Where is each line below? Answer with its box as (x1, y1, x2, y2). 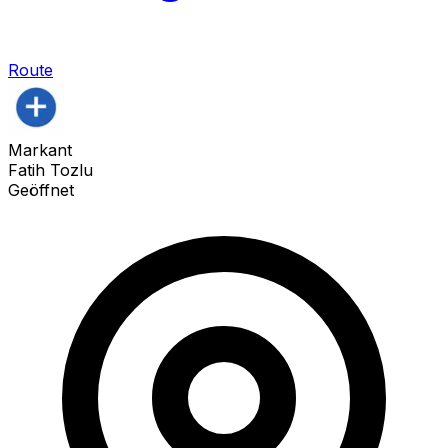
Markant (8, 139, 72, 160)
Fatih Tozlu (8, 159, 93, 180)
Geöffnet (8, 179, 74, 200)
